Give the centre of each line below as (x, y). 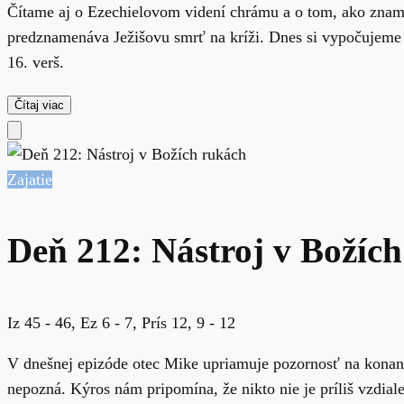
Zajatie (30, 179)
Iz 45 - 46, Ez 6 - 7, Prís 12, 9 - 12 (121, 322)
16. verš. (36, 63)
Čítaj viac (39, 105)
